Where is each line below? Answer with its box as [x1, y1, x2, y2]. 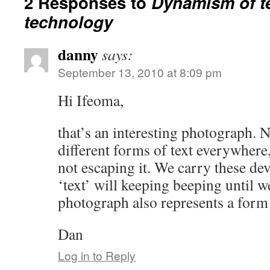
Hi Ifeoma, [58, 89, 124, 110]
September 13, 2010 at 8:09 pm [58, 63, 222, 80]
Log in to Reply [58, 246, 136, 263]
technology [24, 9, 113, 33]
